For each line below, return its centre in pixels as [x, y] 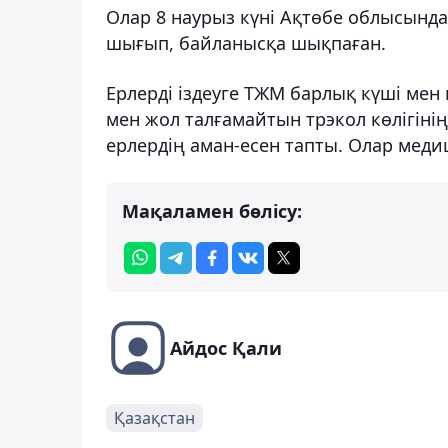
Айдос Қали [226, 348]
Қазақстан [154, 418]
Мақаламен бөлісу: [212, 211]
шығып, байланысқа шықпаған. [246, 43]
